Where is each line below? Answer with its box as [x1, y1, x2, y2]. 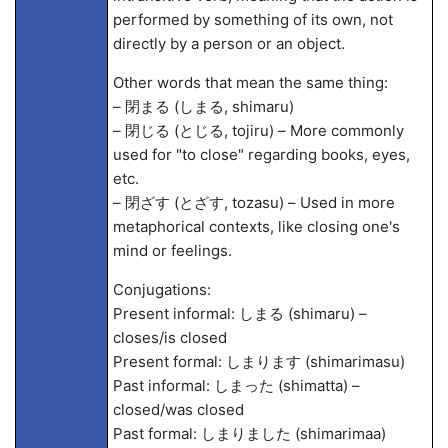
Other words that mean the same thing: [112, 73, 388, 92]
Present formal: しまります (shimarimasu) [112, 352, 405, 371]
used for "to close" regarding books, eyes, [112, 145, 410, 164]
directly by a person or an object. [112, 34, 345, 53]
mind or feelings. [112, 241, 232, 260]
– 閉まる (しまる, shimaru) [112, 97, 294, 116]
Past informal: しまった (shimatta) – [112, 376, 360, 395]
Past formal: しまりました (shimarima [112, 424, 373, 443]
